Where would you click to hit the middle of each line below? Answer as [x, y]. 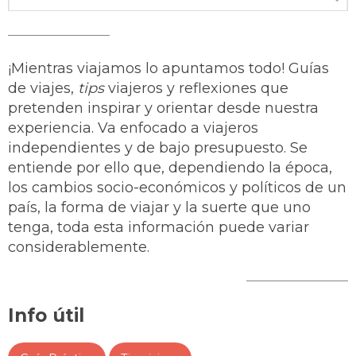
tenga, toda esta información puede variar [159, 227]
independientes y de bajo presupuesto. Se [158, 147]
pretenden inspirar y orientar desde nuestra [163, 108]
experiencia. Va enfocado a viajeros [133, 128]
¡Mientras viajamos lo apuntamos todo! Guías [168, 68]
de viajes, [43, 88]
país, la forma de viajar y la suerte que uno [159, 207]
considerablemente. [79, 247]
